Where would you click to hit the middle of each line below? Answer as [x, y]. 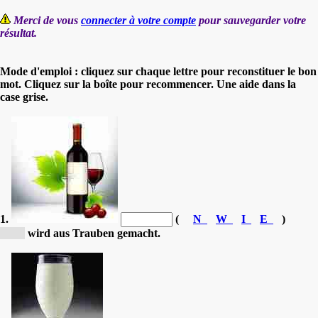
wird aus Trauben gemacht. [93, 233]
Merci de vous [47, 20]
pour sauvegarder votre [251, 20]
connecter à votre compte [138, 20]
